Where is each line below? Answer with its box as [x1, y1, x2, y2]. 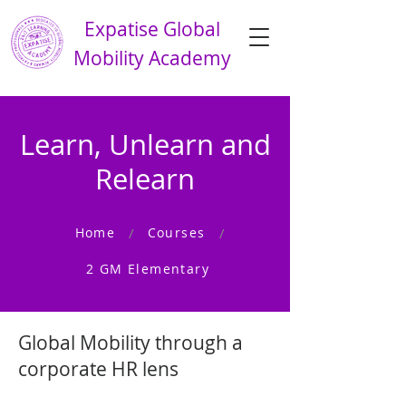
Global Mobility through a [18, 330, 243, 355]
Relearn [95, 160, 195, 198]
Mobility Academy [73, 45, 231, 71]
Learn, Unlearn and [19, 126, 271, 163]
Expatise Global [84, 16, 220, 42]
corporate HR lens [18, 356, 179, 382]
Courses [147, 223, 206, 241]
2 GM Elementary [86, 259, 209, 277]
